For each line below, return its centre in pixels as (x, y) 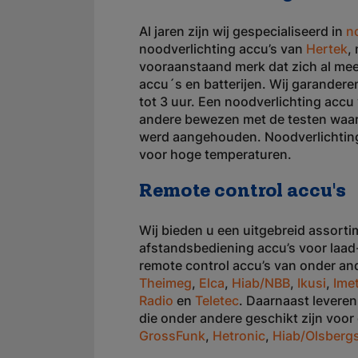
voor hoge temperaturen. (215, 154)
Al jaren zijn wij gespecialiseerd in (243, 31)
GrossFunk (172, 336)
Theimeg (165, 283)
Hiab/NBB (261, 283)
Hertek (327, 49)
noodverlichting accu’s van (223, 49)
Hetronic (239, 336)
